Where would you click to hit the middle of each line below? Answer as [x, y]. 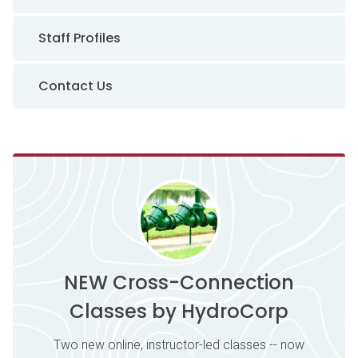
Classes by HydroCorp [179, 311]
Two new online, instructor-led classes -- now [179, 345]
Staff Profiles [80, 38]
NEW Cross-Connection [179, 282]
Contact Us [76, 86]
